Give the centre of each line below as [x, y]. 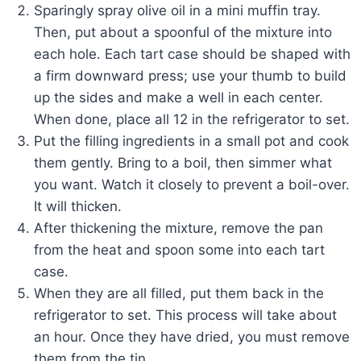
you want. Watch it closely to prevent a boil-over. [192, 185]
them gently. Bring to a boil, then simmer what [183, 163]
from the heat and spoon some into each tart [179, 250]
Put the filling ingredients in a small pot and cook [191, 141]
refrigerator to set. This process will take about [185, 315]
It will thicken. [78, 207]
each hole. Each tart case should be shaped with [192, 54]
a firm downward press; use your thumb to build [190, 76]
